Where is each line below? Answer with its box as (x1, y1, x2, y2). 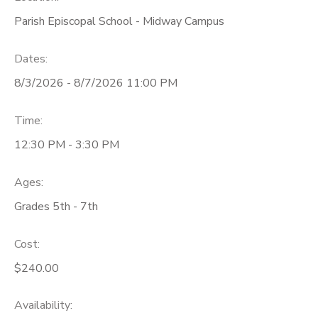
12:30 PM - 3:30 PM (14, 136, 119, 153)
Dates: (14, 51, 48, 67)
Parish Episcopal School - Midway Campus (14, 13, 224, 30)
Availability (14, 297, 70, 314)
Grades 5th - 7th (14, 198, 98, 214)
